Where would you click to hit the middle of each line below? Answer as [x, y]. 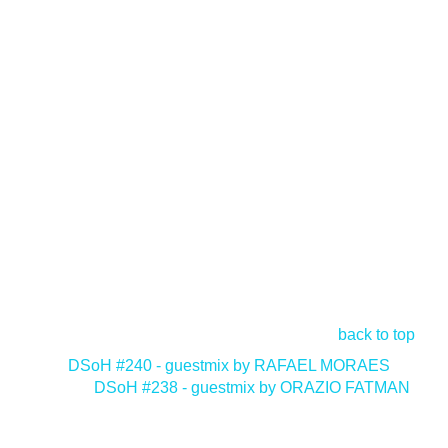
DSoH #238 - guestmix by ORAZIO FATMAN [252, 387]
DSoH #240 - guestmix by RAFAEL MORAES [229, 365]
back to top [376, 334]
